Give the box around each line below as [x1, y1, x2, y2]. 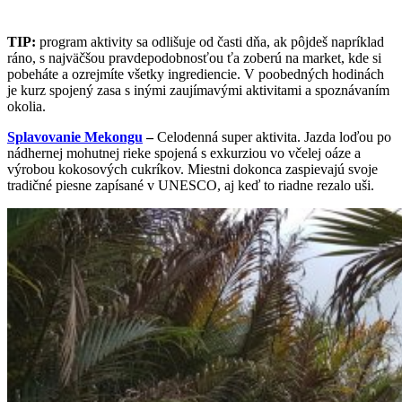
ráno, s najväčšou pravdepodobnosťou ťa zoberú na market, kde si [7, 49, 381, 66]
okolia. [7, 98, 46, 114]
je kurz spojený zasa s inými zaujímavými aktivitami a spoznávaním [7, 82, 389, 98]
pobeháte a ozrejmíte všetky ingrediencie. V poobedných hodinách [7, 66, 384, 82]
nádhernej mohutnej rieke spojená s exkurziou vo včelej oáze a [7, 144, 361, 161]
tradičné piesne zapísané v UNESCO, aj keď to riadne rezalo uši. [7, 177, 374, 193]
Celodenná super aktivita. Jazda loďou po [153, 128, 391, 144]
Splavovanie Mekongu [7, 128, 143, 144]
